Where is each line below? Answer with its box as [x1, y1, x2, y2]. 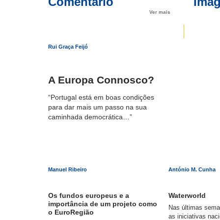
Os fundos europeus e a [48, 192, 130, 200]
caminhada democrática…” [48, 113, 133, 121]
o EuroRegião [48, 208, 94, 217]
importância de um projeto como [48, 200, 158, 208]
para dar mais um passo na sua [48, 103, 147, 111]
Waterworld [168, 192, 206, 200]
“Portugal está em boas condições [48, 93, 155, 102]
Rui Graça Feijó [48, 44, 88, 50]
